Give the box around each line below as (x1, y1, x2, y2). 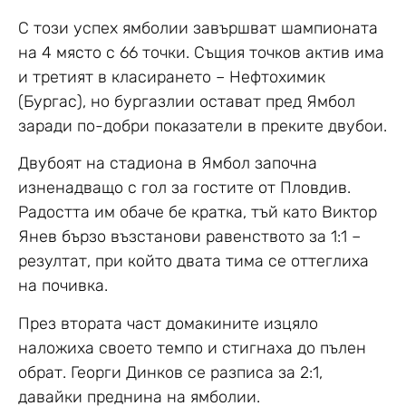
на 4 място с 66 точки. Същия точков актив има (18, 42, 384, 63)
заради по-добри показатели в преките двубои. (18, 115, 387, 136)
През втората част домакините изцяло (18, 313, 318, 333)
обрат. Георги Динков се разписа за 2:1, (18, 362, 323, 382)
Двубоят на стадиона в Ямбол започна (18, 153, 317, 174)
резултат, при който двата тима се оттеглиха (18, 251, 369, 272)
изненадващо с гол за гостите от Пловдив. (18, 178, 351, 198)
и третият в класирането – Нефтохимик (18, 66, 325, 87)
